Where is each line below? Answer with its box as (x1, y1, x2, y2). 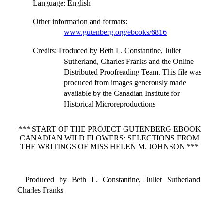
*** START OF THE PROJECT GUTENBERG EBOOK (18, 125, 201, 133)
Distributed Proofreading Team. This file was (63, 68, 201, 76)
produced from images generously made (63, 78, 186, 87)
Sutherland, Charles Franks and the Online (63, 57, 194, 65)
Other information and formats (32, 17, 125, 26)
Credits (32, 46, 55, 55)
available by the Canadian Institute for (63, 89, 180, 97)
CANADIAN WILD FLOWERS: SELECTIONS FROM (20, 134, 200, 142)
